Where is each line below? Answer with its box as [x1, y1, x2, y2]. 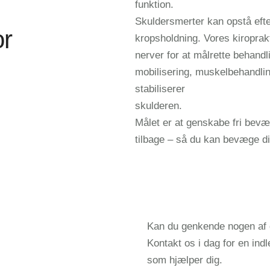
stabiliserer [135, 83, 185, 95]
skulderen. [135, 100, 182, 111]
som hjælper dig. [147, 254, 222, 266]
